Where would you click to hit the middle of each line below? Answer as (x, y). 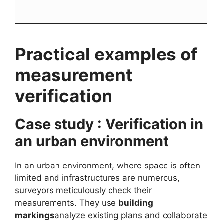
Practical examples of (106, 54)
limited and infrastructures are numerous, (97, 178)
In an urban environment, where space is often (108, 165)
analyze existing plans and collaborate (131, 215)
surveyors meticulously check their (83, 190)
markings (35, 215)
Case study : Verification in (109, 124)
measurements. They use (67, 202)
